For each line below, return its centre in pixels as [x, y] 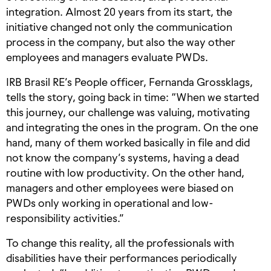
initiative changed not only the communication [119, 27]
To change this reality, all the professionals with [120, 243]
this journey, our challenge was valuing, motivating [128, 113]
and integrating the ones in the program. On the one [132, 128]
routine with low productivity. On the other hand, [125, 173]
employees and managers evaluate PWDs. [107, 57]
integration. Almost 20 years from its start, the [119, 12]
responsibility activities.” [65, 218]
